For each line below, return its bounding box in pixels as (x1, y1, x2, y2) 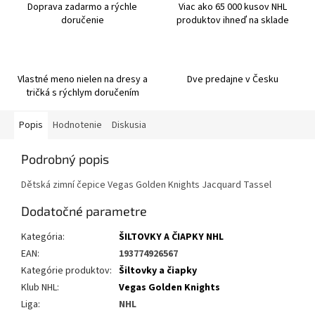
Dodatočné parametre (21, 203, 147, 219)
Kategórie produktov (21, 264, 110, 278)
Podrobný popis (21, 151, 109, 167)
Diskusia (112, 118, 146, 133)
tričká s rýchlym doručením (25, 86, 139, 101)
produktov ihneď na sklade (176, 13, 289, 28)
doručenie (60, 13, 104, 28)
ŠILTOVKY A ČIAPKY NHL (119, 230, 224, 245)
